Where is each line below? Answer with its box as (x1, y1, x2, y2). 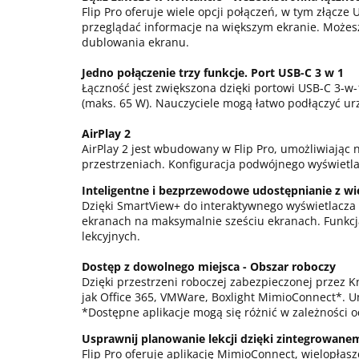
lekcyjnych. (82, 228, 140, 244)
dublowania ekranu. (82, 34, 189, 50)
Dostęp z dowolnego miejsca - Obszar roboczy (82, 259, 336, 274)
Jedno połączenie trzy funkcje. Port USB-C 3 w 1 (82, 65, 344, 80)
